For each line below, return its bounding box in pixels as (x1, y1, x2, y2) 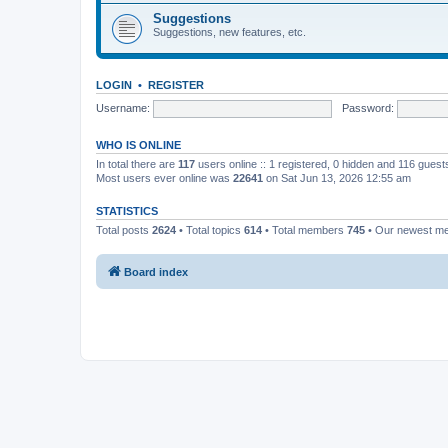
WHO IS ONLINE (96, 139, 181, 151)
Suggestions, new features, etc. (153, 26, 306, 38)
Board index (124, 265, 188, 278)
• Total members (262, 224, 347, 236)
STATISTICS (96, 205, 158, 217)
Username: (96, 101, 150, 114)
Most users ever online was (96, 172, 233, 184)
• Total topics (176, 224, 244, 236)
